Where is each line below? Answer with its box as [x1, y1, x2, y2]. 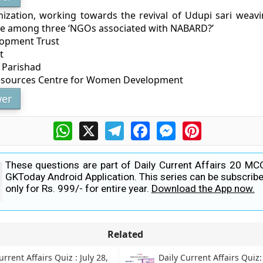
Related [107, 227, 143, 241]
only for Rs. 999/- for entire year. [5, 183, 151, 194]
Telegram [123, 120, 166, 133]
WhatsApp [72, 120, 118, 133]
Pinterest [201, 120, 242, 133]
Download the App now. [151, 183, 255, 194]
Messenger [175, 120, 225, 133]
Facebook [149, 120, 193, 133]
